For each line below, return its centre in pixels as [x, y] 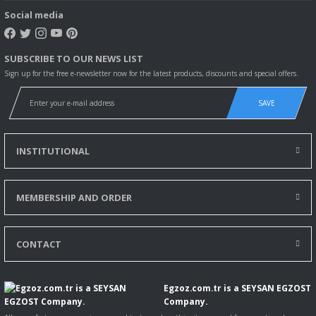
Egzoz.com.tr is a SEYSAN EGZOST [238, 287]
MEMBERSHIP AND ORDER [74, 197]
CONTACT [39, 244]
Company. [186, 301]
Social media [34, 14]
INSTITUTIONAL [53, 151]
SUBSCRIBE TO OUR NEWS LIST [74, 58]
